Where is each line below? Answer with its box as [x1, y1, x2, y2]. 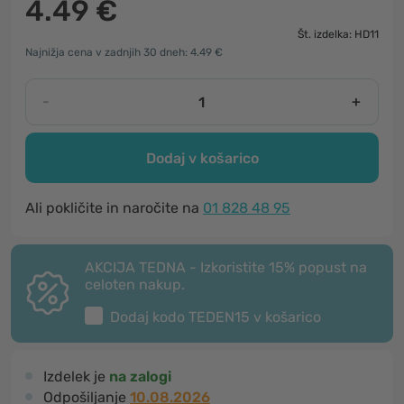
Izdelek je [43, 368, 109, 385]
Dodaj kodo [110, 308, 188, 326]
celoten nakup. [85, 276, 185, 293]
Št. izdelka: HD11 [298, 28, 379, 41]
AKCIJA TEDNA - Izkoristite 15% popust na [85, 259, 367, 276]
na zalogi [109, 368, 171, 385]
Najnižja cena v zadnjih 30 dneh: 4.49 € [25, 46, 223, 59]
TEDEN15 [188, 308, 250, 326]
